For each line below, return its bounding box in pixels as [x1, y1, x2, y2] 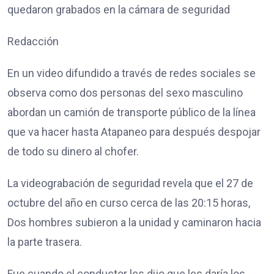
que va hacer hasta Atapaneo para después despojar [7, 125, 261, 138]
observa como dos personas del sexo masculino [7, 86, 243, 99]
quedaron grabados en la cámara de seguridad [7, 2, 230, 16]
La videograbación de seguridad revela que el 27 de [7, 176, 253, 190]
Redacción [7, 34, 59, 48]
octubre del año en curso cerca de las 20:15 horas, [7, 196, 250, 209]
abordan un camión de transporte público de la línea [7, 105, 256, 119]
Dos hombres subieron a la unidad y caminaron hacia [7, 215, 261, 229]
